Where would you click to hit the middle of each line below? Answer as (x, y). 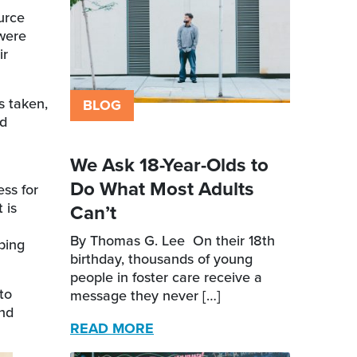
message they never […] (145, 295)
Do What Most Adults (162, 188)
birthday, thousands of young (161, 258)
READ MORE (112, 328)
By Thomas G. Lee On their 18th (173, 240)
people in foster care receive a (166, 277)
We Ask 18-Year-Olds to (169, 164)
